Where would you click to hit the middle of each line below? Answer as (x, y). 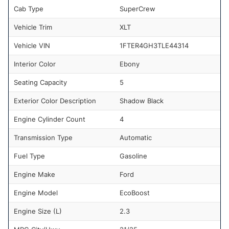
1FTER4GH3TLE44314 (154, 45)
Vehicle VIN (32, 45)
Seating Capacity (40, 82)
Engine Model (36, 192)
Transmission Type (43, 137)
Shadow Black (142, 100)
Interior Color (35, 64)
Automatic (136, 137)
